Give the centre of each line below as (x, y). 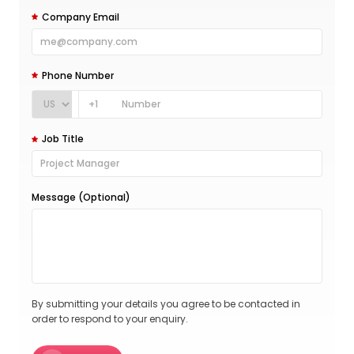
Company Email (80, 17)
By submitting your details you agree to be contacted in (166, 304)
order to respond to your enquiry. (110, 319)
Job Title (62, 139)
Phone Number (77, 75)
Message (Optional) (81, 198)
